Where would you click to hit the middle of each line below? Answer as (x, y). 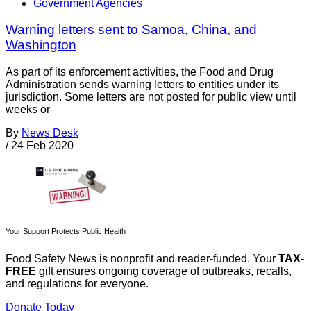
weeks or (28, 110)
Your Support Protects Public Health (66, 232)
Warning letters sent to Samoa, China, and (131, 30)
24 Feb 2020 (42, 146)
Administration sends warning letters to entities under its (142, 85)
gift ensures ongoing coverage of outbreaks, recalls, (164, 271)
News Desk (50, 133)
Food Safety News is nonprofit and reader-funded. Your (142, 259)
